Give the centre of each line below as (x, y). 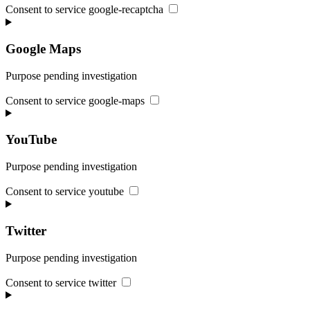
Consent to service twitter (61, 282)
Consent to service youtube (65, 192)
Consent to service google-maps (75, 100)
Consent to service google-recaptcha (84, 10)
